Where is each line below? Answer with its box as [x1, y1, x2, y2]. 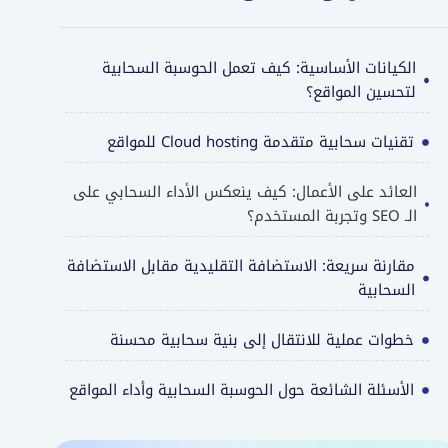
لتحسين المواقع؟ [305, 78, 416, 107]
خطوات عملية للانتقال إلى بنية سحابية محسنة [110, 326, 415, 355]
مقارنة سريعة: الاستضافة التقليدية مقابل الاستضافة [67, 252, 416, 281]
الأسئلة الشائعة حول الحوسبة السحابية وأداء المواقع [69, 376, 415, 405]
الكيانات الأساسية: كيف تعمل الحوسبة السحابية [101, 54, 416, 83]
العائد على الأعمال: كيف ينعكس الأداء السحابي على [72, 178, 417, 207]
